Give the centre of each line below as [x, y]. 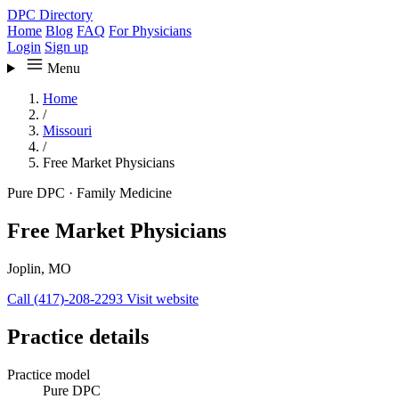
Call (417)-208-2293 [67, 298]
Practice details [78, 336]
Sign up [66, 47]
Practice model [49, 374]
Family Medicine [122, 193]
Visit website [163, 298]
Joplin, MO [39, 268]
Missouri [67, 130]
